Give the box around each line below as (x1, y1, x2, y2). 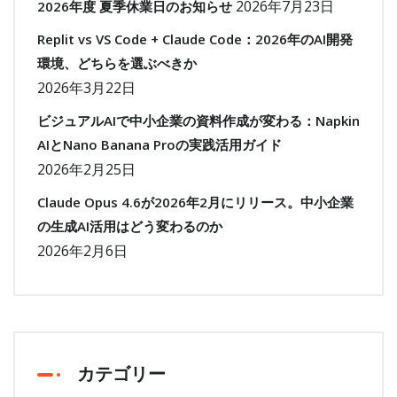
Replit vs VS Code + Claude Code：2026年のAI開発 (37, 30, 353, 49)
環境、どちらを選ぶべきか (37, 54, 197, 73)
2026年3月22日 (37, 78, 136, 98)
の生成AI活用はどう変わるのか (37, 217, 222, 236)
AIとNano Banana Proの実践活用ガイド (37, 136, 282, 154)
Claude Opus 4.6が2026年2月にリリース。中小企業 (37, 193, 354, 212)
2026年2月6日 (37, 241, 128, 261)
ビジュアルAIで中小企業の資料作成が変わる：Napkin (37, 112, 360, 130)
